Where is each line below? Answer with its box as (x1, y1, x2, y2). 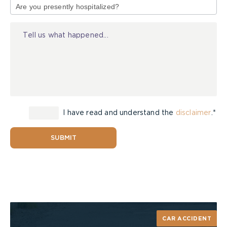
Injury (10, 16, 29, 25)
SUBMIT (50, 135, 77, 142)
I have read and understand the (61, 109, 176, 117)
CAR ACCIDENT (162, 215, 211, 221)
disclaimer (175, 109, 211, 117)
